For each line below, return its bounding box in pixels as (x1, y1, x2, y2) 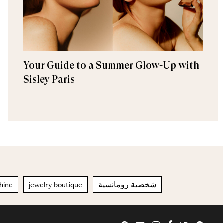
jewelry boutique (29, 179, 82, 190)
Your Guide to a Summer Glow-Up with (23, 60, 199, 71)
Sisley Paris (23, 74, 75, 85)
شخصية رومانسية (98, 179, 156, 190)
